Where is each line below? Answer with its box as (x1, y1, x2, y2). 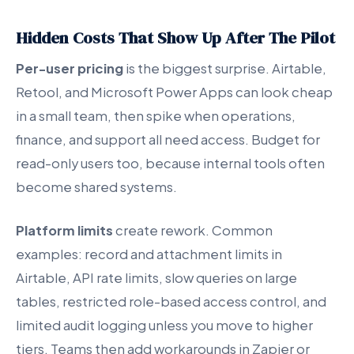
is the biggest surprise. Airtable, (123, 59, 326, 77)
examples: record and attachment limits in (16, 246, 282, 263)
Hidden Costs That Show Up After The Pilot (16, 25, 335, 49)
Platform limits (16, 222, 113, 239)
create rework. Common (113, 222, 273, 239)
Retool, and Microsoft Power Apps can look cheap (16, 83, 333, 100)
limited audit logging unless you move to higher (16, 317, 313, 334)
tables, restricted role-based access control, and (16, 293, 326, 311)
